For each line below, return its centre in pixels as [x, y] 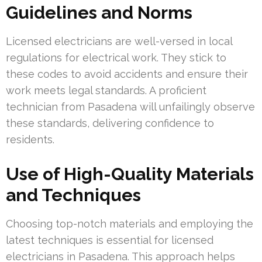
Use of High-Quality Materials [130, 174]
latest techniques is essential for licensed [110, 240]
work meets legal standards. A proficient [106, 91]
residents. [30, 140]
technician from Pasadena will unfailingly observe [130, 107]
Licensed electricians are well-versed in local [119, 42]
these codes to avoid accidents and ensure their [127, 74]
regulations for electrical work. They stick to [116, 58]
